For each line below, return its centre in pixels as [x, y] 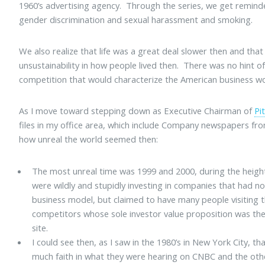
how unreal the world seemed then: [89, 139]
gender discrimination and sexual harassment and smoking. [136, 19]
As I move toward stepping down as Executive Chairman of [137, 111]
